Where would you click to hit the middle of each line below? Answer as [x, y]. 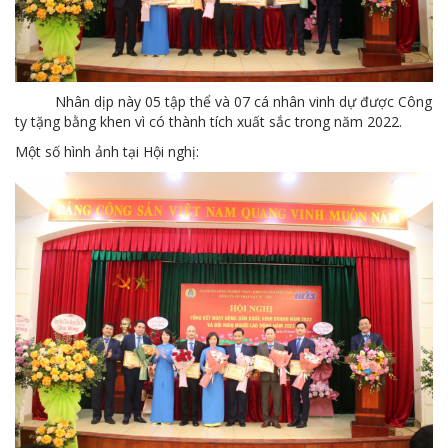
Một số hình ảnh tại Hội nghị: [107, 152]
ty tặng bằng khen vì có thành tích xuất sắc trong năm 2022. [208, 122]
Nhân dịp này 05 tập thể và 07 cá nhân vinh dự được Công [223, 102]
